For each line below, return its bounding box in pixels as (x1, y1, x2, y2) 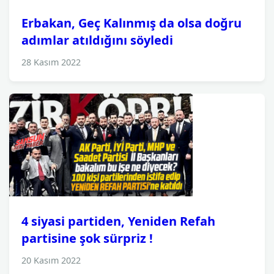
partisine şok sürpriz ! (21, 230, 153, 246)
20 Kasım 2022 (21, 254, 81, 266)
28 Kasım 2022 (21, 56, 81, 68)
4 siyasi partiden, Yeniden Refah (21, 213, 215, 229)
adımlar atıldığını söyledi (21, 32, 173, 48)
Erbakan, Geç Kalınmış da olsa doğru (21, 15, 242, 31)
